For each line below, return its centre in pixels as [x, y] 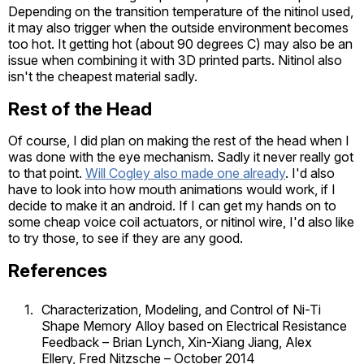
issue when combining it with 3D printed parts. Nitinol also [175, 60]
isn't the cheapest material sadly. [103, 76]
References [58, 270]
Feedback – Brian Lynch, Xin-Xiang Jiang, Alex [177, 342]
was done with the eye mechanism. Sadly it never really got [181, 156]
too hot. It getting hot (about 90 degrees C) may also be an [180, 43]
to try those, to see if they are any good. [126, 238]
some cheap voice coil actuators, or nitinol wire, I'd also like [181, 221]
